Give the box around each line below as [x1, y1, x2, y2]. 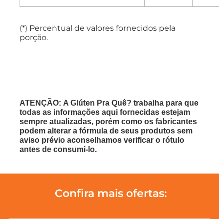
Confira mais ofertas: [55, 187, 167, 200]
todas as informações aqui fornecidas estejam [20, 108, 190, 117]
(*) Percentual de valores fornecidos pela [20, 23, 175, 33]
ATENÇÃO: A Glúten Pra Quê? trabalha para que [20, 99, 198, 108]
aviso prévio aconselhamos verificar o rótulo [20, 136, 184, 145]
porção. [20, 32, 48, 42]
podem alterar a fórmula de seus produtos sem [20, 127, 193, 135]
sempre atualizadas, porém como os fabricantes [20, 117, 197, 126]
